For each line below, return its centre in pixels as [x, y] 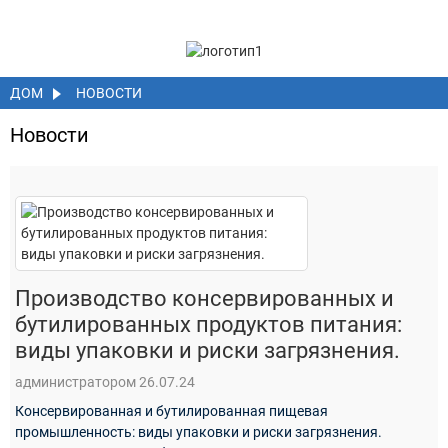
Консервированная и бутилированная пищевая [171, 410]
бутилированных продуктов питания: [208, 324]
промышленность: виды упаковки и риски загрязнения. [198, 431]
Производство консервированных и [204, 298]
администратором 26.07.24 [105, 381]
